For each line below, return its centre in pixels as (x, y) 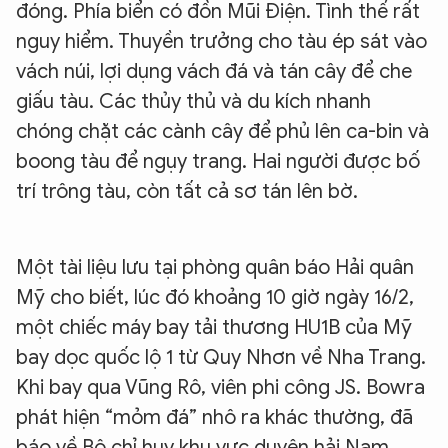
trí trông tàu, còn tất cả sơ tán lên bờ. (187, 191)
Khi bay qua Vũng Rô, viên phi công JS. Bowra (220, 387)
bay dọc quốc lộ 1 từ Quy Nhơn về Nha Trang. (221, 357)
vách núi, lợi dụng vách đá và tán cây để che (214, 71)
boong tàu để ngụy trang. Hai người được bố (218, 161)
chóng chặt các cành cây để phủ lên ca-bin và (222, 131)
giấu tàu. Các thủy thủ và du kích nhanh (193, 101)
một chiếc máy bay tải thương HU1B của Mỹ (214, 327)
